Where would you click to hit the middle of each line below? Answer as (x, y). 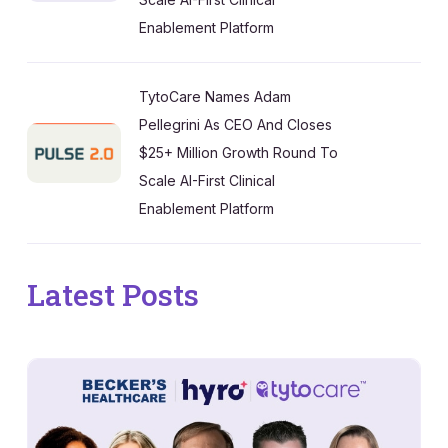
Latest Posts (113, 294)
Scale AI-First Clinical (207, 180)
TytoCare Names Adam (215, 96)
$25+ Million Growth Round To (238, 152)
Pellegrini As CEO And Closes (235, 124)
